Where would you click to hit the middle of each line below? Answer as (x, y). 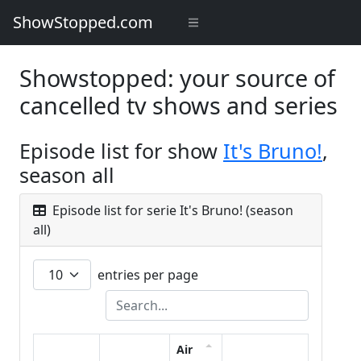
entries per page (146, 275)
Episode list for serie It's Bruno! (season (171, 210)
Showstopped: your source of (177, 78)
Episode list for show (121, 151)
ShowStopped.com (83, 22)
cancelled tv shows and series (178, 105)
